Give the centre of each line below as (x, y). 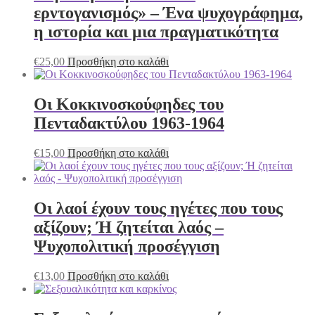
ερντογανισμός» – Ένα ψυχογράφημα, (168, 13)
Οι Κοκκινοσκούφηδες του (129, 104)
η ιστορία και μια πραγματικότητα (156, 32)
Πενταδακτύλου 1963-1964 (129, 123)
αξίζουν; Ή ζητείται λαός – (129, 227)
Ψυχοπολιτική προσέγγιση (127, 246)
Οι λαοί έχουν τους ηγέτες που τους (158, 208)
